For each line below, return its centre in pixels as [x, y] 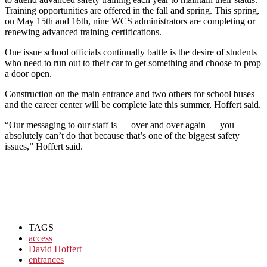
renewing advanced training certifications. [83, 32]
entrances [46, 259]
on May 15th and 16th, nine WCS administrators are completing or [130, 21]
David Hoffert [55, 249]
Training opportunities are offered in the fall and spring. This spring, [132, 10]
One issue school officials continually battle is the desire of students [131, 52]
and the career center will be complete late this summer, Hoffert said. [133, 104]
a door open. [28, 73]
